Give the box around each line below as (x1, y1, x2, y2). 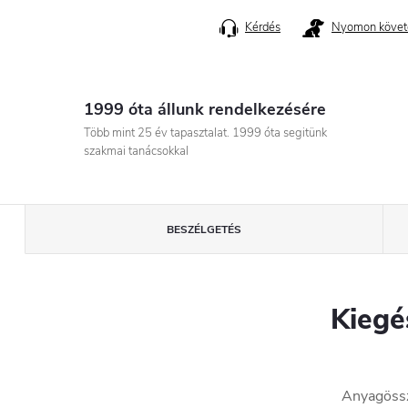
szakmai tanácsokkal (83, 143, 189, 159)
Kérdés (245, 19, 280, 36)
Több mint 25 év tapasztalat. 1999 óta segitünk (83, 125, 327, 141)
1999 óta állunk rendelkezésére (83, 98, 326, 120)
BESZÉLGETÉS (166, 222, 241, 237)
